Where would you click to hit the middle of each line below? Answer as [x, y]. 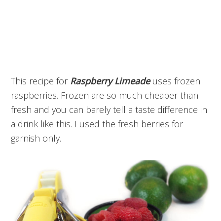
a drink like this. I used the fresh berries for [97, 124]
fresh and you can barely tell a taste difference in [109, 110]
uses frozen [175, 81]
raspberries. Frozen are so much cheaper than [105, 95]
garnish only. [36, 138]
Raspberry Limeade [110, 81]
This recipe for [41, 81]
